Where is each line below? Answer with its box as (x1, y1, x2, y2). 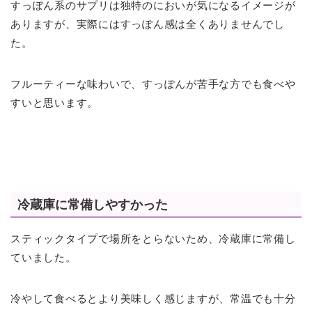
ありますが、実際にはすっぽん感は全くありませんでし (10, 18, 285, 31)
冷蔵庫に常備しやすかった (17, 196, 168, 212)
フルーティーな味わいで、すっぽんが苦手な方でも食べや (10, 78, 296, 91)
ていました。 (10, 251, 77, 263)
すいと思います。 (10, 97, 99, 109)
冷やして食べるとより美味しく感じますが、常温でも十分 (10, 292, 296, 304)
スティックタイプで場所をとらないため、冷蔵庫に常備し (10, 232, 296, 244)
